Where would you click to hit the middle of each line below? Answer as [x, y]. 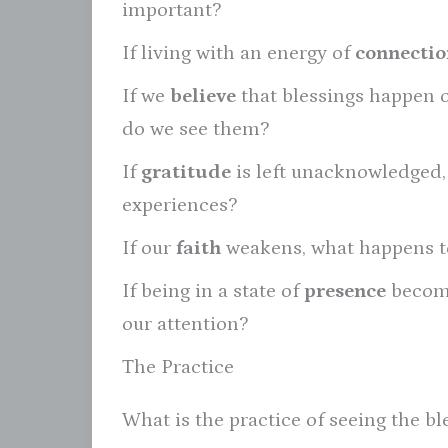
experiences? [179, 204]
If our [149, 247]
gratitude [186, 171]
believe [203, 95]
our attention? [185, 323]
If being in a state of [213, 290]
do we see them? [195, 128]
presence [345, 290]
